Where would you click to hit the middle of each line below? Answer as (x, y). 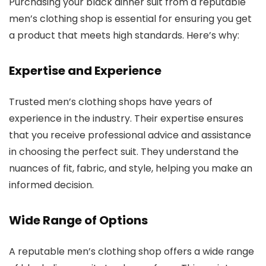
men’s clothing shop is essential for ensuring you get (130, 18)
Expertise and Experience (85, 70)
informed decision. (51, 185)
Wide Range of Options (78, 220)
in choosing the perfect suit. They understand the (124, 151)
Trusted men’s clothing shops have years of (111, 102)
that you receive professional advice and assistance (130, 135)
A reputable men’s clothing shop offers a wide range (132, 251)
